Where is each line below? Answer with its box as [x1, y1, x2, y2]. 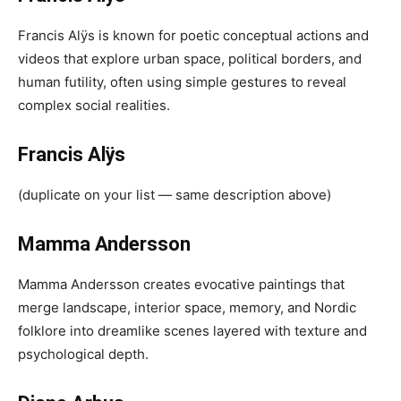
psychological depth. [18, 346, 149, 363]
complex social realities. [18, 97, 170, 114]
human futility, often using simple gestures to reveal [18, 73, 346, 90]
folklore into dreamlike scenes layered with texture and [18, 322, 367, 339]
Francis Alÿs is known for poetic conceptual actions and [18, 27, 369, 44]
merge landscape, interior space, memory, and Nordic [18, 299, 356, 316]
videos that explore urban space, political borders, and [18, 50, 362, 67]
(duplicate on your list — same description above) [18, 186, 331, 203]
